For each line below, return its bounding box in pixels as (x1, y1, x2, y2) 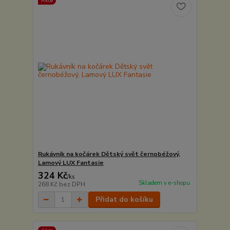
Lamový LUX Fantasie (37, 159, 104, 167)
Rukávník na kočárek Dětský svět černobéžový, (37, 150, 180, 159)
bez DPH (59, 180, 85, 189)
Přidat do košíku (95, 195, 153, 205)
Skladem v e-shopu (138, 179, 190, 187)
